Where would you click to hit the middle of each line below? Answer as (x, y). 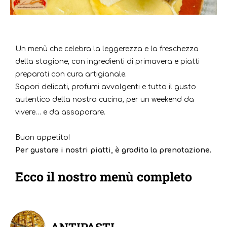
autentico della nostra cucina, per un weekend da (105, 100)
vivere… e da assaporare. (60, 112)
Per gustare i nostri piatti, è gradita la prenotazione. (113, 150)
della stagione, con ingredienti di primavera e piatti (107, 62)
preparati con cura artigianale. (71, 74)
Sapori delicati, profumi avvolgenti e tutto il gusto (106, 87)
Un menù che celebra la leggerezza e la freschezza (107, 49)
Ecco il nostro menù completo (104, 177)
